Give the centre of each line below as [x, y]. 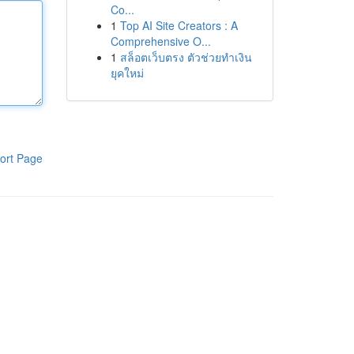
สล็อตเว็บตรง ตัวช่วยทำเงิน [186, 57]
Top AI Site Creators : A [179, 25]
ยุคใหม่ [127, 73]
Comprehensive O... [160, 41]
